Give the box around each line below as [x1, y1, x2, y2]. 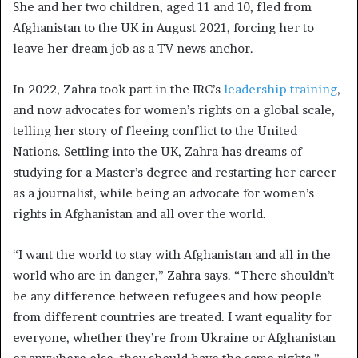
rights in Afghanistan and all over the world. [13, 206, 269, 222]
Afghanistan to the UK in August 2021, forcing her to [13, 20, 314, 36]
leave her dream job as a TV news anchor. [13, 41, 253, 57]
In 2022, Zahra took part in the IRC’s [13, 82, 224, 97]
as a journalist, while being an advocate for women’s [13, 185, 314, 201]
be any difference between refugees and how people [13, 288, 322, 304]
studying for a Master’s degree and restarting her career [13, 165, 336, 181]
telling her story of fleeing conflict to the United [13, 123, 297, 139]
